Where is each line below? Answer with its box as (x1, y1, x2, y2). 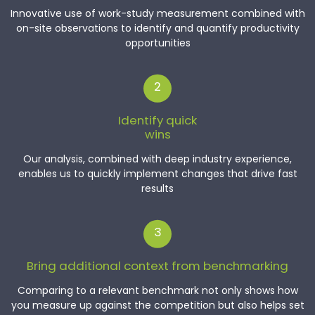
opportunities (124, 35, 191, 52)
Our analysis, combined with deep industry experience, (23, 151, 292, 168)
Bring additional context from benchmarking (27, 257, 288, 277)
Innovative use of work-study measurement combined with (10, 6, 305, 22)
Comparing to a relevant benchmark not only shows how (17, 283, 298, 300)
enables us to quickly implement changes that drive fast (18, 166, 297, 183)
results (141, 181, 174, 198)
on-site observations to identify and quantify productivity (15, 20, 300, 37)
